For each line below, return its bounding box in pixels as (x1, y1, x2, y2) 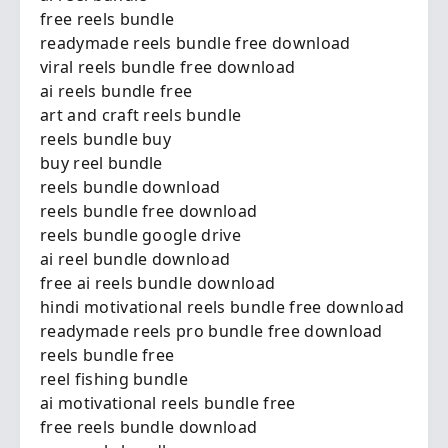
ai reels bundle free (40, 80, 193, 102)
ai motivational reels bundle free (40, 392, 296, 414)
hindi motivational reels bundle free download (40, 296, 405, 318)
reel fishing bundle (40, 368, 189, 390)
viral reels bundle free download (40, 56, 296, 78)
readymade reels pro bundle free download (40, 320, 383, 342)
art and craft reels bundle (40, 104, 242, 126)
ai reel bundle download (40, 248, 231, 270)
